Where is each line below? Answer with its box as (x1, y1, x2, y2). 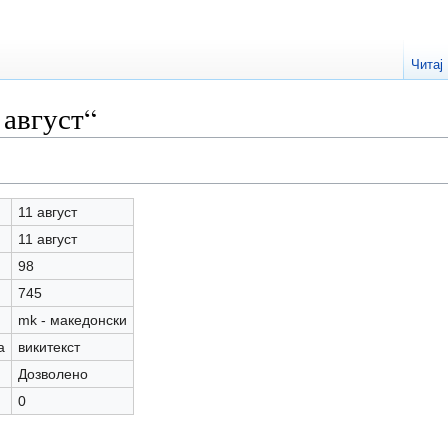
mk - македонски (17, 311, 127, 328)
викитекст (17, 338, 80, 355)
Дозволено (17, 365, 88, 382)
